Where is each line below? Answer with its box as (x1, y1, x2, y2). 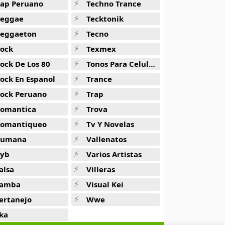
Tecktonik (86, 14, 124, 24)
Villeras (86, 164, 116, 174)
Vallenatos (86, 134, 127, 144)
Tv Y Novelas (86, 119, 135, 129)
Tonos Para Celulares (86, 59, 149, 69)
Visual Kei (86, 179, 124, 189)
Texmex (86, 44, 117, 54)
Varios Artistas (86, 149, 142, 159)
